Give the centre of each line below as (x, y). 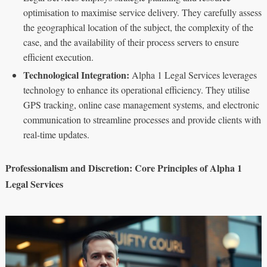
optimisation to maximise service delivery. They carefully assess (142, 12)
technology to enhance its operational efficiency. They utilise (136, 89)
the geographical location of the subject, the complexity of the (138, 27)
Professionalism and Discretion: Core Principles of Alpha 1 (123, 167)
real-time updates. (56, 134)
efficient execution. (58, 57)
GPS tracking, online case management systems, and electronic (141, 104)
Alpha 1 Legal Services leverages (193, 74)
